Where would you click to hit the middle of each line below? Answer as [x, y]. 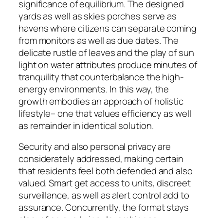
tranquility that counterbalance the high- [101, 77]
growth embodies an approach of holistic [101, 101]
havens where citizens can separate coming [108, 28]
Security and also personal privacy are [95, 147]
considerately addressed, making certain [101, 159]
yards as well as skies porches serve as [98, 16]
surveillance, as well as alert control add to [104, 195]
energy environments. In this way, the [94, 89]
